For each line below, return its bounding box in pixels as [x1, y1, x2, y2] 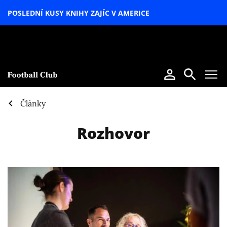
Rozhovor [77, 122, 150, 143]
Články [20, 98, 46, 108]
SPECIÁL [103, 29, 134, 39]
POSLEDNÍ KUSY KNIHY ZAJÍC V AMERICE [8, 8, 149, 18]
